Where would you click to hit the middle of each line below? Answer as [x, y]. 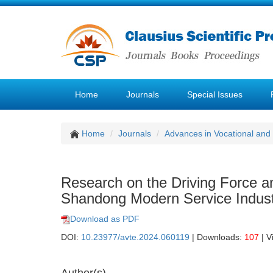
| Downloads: [217, 237]
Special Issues [215, 94]
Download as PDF [105, 219]
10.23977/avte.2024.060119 [135, 237]
